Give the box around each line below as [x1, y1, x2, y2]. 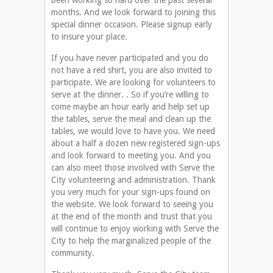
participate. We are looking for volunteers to [51, 77, 216, 88]
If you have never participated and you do [51, 53, 208, 63]
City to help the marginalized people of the [51, 236, 211, 246]
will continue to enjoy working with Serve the [51, 224, 219, 234]
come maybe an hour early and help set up [51, 102, 210, 112]
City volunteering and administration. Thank [51, 175, 216, 185]
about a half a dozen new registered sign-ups [51, 138, 220, 149]
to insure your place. [51, 32, 127, 42]
